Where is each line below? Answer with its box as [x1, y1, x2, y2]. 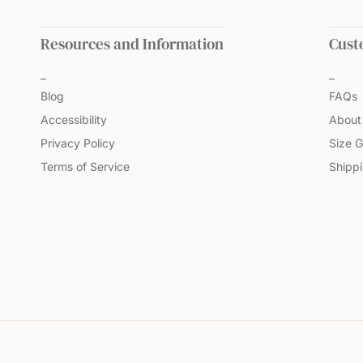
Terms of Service [41, 159, 130, 173]
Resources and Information [41, 33, 224, 54]
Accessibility [41, 112, 107, 126]
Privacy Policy [41, 135, 115, 150]
